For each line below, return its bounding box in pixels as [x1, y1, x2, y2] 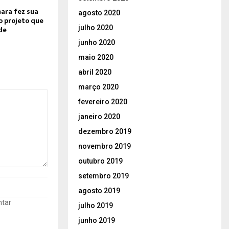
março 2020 [78, 82, 119, 91]
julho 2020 [78, 23, 113, 32]
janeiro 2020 [78, 112, 120, 121]
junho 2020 [78, 38, 115, 47]
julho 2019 [78, 201, 113, 210]
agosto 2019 [78, 186, 120, 195]
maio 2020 [78, 53, 113, 61]
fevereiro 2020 [78, 97, 127, 106]
